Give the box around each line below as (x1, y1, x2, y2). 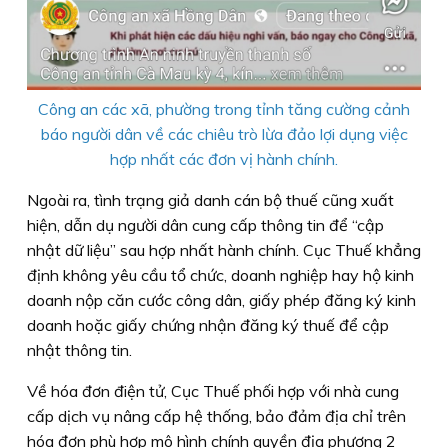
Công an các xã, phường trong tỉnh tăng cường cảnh (38, 98, 410, 119)
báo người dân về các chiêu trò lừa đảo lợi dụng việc (40, 123, 408, 144)
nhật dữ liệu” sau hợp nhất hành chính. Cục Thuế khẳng (27, 239, 421, 260)
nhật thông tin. (27, 339, 132, 360)
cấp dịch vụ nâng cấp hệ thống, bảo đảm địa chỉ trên (27, 405, 406, 426)
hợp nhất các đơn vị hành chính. (110, 148, 338, 169)
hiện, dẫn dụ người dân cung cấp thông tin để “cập (27, 214, 384, 235)
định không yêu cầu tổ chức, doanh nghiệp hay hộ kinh (27, 264, 414, 285)
